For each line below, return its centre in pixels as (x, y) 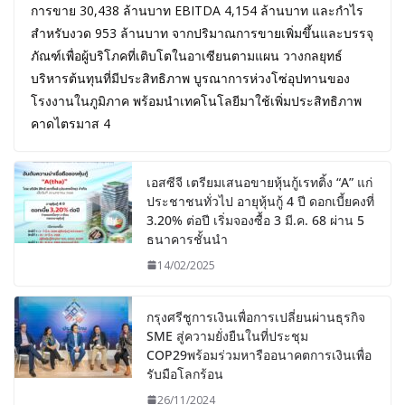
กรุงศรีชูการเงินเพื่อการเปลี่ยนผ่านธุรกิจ (256, 316)
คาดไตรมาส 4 (71, 123)
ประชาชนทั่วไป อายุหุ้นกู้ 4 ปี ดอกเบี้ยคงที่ (260, 201)
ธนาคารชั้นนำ (187, 239)
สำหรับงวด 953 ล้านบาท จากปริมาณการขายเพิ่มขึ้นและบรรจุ (202, 33)
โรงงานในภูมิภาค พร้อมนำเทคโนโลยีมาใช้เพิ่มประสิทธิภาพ (196, 100)
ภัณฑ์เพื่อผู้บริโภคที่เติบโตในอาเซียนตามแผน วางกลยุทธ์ (187, 55)
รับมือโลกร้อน (185, 373)
